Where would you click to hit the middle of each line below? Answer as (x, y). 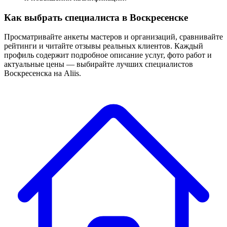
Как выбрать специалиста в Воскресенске (96, 17)
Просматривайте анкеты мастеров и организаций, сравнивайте (113, 37)
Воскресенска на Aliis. (43, 73)
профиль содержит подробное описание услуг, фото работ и (108, 55)
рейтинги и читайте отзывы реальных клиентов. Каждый (104, 46)
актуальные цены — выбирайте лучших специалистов (99, 64)
